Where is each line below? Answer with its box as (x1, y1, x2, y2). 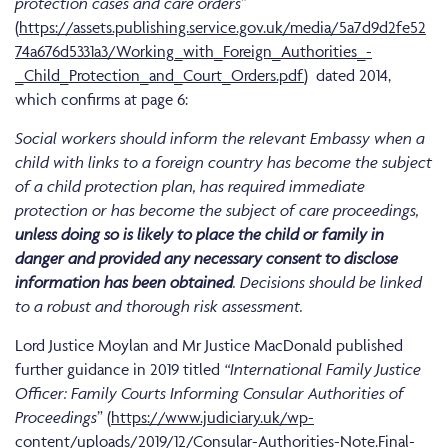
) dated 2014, (304, 65, 391, 86)
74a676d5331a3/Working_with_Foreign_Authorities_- (15, 41, 372, 62)
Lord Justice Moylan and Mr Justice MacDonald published (15, 335, 403, 356)
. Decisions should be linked (233, 272, 422, 293)
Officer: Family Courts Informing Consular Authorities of (15, 383, 404, 404)
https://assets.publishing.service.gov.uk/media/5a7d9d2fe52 (19, 17, 426, 38)
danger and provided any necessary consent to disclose (15, 248, 398, 269)
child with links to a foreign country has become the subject (15, 152, 432, 173)
